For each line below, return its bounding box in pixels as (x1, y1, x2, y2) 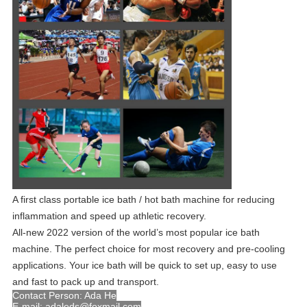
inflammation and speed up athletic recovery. (12, 210, 206, 222)
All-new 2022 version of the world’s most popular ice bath (12, 227, 260, 238)
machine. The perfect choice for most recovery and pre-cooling (12, 243, 285, 255)
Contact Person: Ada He (12, 290, 116, 302)
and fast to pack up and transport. (12, 276, 159, 288)
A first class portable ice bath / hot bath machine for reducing (12, 194, 275, 206)
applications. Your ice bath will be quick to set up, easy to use (12, 260, 277, 271)
